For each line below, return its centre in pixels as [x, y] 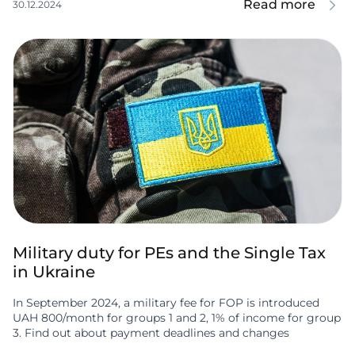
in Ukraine [54, 272]
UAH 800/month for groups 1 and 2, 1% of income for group [177, 318]
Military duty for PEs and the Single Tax [169, 253]
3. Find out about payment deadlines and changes [151, 333]
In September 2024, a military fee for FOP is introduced [166, 303]
